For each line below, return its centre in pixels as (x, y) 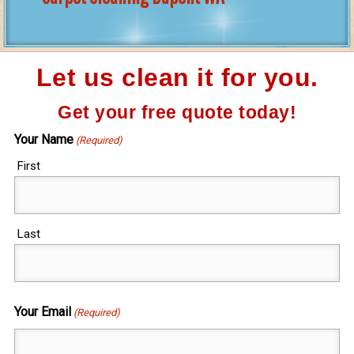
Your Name (43, 140)
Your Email (42, 312)
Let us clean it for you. (177, 78)
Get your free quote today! (177, 113)
